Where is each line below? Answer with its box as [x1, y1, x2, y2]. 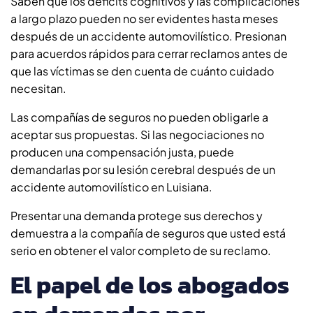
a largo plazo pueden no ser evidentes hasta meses [10, 10, 278, 26]
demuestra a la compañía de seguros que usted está [10, 225, 286, 240]
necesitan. [10, 80, 66, 96]
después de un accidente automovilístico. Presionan [10, 28, 286, 43]
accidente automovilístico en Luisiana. [10, 179, 212, 194]
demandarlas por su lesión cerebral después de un [10, 161, 275, 177]
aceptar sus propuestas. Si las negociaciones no [10, 126, 264, 142]
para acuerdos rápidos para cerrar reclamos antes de [10, 45, 288, 61]
